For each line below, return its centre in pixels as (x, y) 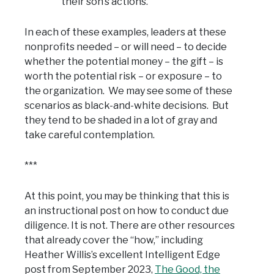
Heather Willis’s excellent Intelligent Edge (122, 254)
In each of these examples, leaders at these (125, 32)
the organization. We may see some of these (128, 91)
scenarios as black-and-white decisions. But (127, 105)
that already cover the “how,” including (114, 240)
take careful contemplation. (90, 135)
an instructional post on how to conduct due (127, 210)
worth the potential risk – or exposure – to (123, 76)
